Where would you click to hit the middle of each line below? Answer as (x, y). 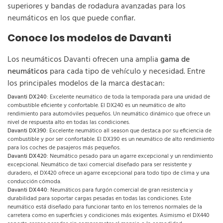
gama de (175, 60)
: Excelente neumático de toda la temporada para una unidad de (128, 97)
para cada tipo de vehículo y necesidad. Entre (126, 72)
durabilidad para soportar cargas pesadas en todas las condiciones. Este (99, 199)
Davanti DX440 (27, 190)
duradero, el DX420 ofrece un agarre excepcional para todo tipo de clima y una (109, 173)
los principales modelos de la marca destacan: (86, 84)
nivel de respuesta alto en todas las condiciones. (69, 122)
